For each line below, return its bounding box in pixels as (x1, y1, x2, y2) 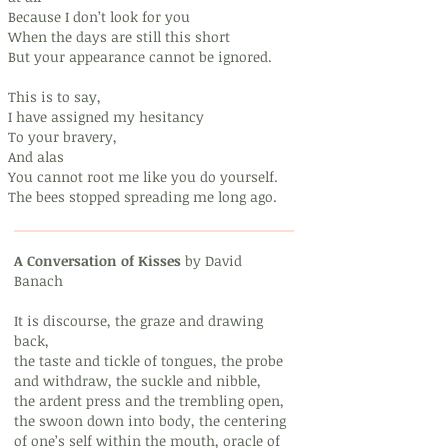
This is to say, (8, 87, 101, 106)
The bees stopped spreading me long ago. (8, 187, 277, 206)
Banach (14, 271, 63, 290)
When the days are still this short (8, 27, 230, 46)
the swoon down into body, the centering (14, 411, 286, 430)
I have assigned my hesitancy (8, 107, 204, 126)
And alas (8, 147, 64, 166)
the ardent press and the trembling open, (14, 391, 284, 410)
